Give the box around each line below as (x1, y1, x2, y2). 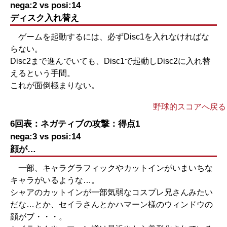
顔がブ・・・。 (10, 212, 67, 221)
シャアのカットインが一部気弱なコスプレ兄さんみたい (10, 188, 213, 197)
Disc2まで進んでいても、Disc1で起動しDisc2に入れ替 (10, 57, 210, 65)
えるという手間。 (10, 69, 75, 78)
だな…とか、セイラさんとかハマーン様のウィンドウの (10, 200, 213, 209)
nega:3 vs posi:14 (10, 132, 81, 141)
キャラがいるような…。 (10, 176, 99, 184)
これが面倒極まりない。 (10, 81, 99, 90)
